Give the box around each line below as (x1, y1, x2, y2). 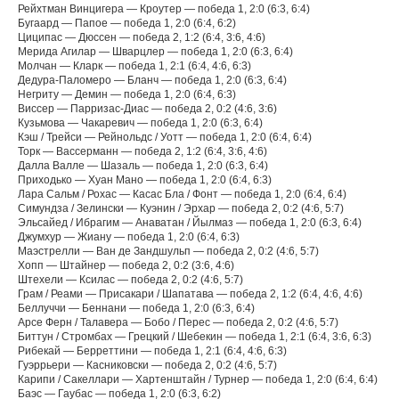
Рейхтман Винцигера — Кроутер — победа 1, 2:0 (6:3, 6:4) (18, 3, 310, 15)
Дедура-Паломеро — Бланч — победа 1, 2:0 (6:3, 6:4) (18, 74, 287, 86)
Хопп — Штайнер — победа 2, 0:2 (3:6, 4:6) (18, 259, 234, 272)
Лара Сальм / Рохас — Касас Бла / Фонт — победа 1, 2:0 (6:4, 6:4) (18, 188, 346, 200)
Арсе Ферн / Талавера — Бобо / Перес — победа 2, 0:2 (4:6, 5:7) (18, 316, 338, 329)
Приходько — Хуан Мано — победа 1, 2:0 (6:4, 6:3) (18, 174, 272, 186)
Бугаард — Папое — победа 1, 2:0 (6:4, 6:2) (18, 17, 236, 29)
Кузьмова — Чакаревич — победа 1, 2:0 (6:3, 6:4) (18, 117, 263, 129)
